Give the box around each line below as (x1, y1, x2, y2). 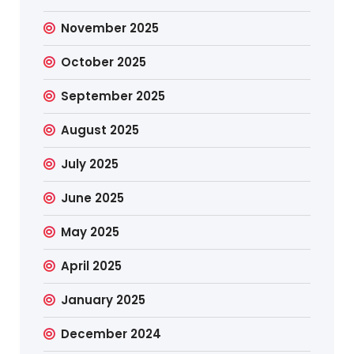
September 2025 (61, 87, 166, 104)
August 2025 (61, 121, 140, 138)
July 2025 (61, 155, 119, 172)
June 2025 (61, 189, 125, 206)
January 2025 (61, 291, 146, 308)
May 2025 (61, 223, 120, 240)
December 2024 (61, 325, 162, 342)
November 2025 (61, 19, 160, 36)
